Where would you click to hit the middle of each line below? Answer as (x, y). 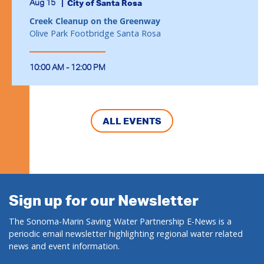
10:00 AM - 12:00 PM (67, 67)
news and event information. (64, 246)
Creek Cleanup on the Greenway (95, 21)
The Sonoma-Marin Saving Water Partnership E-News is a (120, 221)
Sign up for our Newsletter (104, 200)
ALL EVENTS (132, 121)
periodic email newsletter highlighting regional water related (126, 233)
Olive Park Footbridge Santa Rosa (95, 33)
